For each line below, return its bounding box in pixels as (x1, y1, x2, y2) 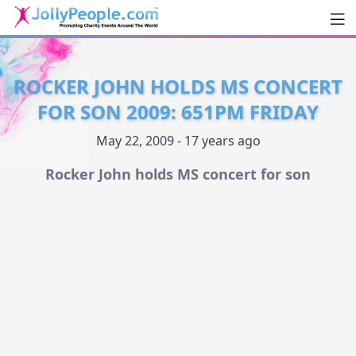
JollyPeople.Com (11, 32, 181, 58)
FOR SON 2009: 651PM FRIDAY (37, 99, 319, 126)
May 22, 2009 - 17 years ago (95, 132, 261, 150)
